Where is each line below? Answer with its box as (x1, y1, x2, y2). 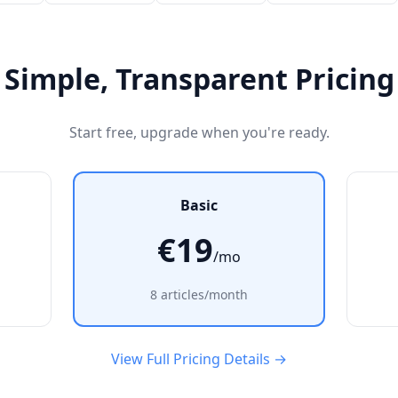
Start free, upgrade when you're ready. (68, 123, 330, 142)
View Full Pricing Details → (111, 349, 287, 369)
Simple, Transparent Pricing (4, 60, 394, 98)
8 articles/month (150, 286, 248, 303)
